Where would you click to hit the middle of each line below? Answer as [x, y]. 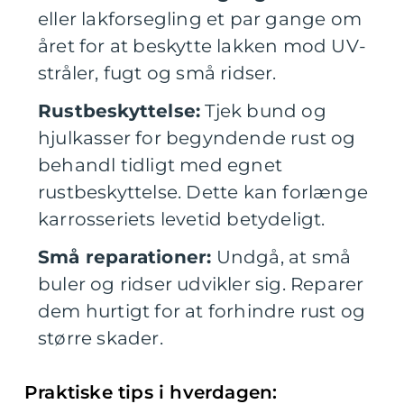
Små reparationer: [125, 257]
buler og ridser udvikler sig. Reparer [201, 285]
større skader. [101, 339]
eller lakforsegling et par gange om [200, 19]
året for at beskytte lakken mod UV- [202, 46]
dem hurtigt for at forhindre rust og [202, 312]
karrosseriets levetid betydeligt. [182, 220]
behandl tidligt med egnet [160, 165]
